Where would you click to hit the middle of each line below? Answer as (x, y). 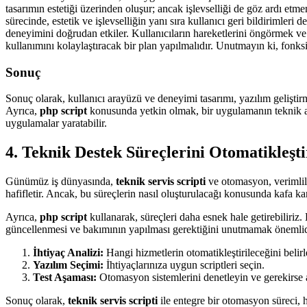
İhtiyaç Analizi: (68, 253)
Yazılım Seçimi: (68, 265)
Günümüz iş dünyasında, (61, 182)
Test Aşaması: (65, 278)
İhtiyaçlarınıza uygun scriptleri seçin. (184, 265)
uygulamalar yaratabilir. (56, 123)
